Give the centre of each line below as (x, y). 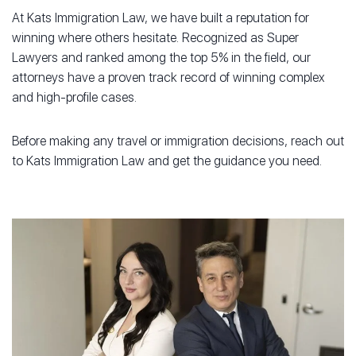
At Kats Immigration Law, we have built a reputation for (161, 17)
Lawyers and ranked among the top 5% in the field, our (161, 57)
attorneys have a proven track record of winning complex (168, 77)
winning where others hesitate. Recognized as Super (155, 37)
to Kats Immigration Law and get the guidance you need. (167, 161)
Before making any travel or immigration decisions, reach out (178, 141)
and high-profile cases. (74, 97)
